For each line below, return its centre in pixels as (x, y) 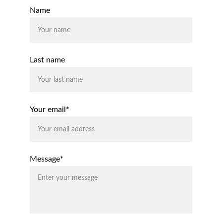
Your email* (50, 110)
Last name (47, 60)
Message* (47, 159)
